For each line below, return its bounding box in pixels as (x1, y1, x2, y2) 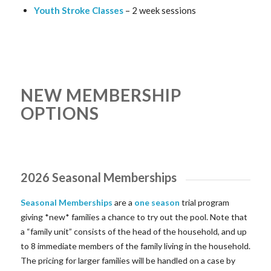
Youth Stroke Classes (33, 5, 123, 16)
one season (134, 197, 180, 207)
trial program (179, 197, 229, 207)
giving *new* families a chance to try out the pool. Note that (20, 211, 247, 222)
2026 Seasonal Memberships (20, 170, 177, 185)
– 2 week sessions (123, 5, 196, 16)
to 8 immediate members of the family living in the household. (20, 240, 250, 251)
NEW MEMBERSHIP (20, 85, 181, 106)
